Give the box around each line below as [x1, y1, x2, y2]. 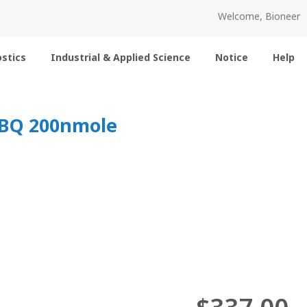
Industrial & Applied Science [51, 51, 191, 64]
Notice [215, 51, 248, 64]
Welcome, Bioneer [218, 10, 300, 23]
